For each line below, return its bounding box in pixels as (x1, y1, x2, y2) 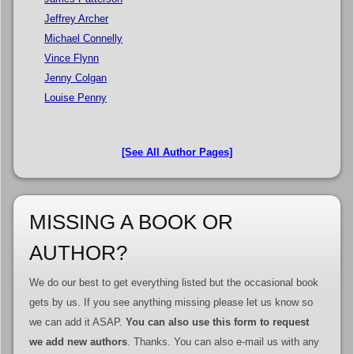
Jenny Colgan (44, 71, 107, 84)
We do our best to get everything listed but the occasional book (28, 277, 318, 289)
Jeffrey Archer (44, 12, 109, 24)
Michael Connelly (44, 32, 123, 44)
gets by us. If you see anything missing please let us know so (28, 296, 313, 309)
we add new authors (28, 336, 127, 348)
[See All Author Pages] (122, 146, 232, 159)
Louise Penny (44, 91, 107, 104)
